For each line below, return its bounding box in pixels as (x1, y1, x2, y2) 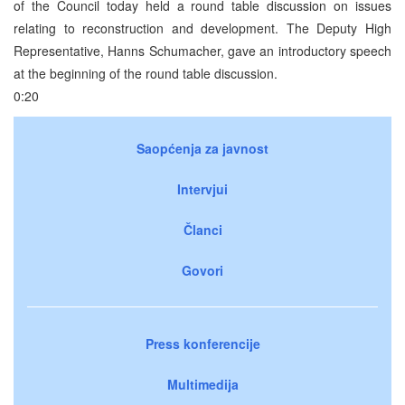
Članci (183, 220, 222, 239)
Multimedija (166, 374, 239, 393)
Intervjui (177, 179, 228, 198)
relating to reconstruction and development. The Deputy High (14, 18, 391, 37)
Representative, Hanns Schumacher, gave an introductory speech (14, 41, 391, 60)
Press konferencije (145, 334, 260, 353)
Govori (182, 260, 223, 279)
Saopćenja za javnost (137, 138, 268, 157)
